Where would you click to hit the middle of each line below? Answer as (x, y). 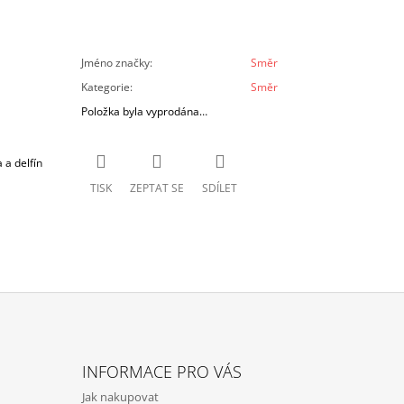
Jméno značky (116, 63)
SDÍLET (220, 188)
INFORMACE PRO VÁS (161, 371)
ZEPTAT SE (157, 188)
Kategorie (106, 87)
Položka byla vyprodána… (145, 112)
